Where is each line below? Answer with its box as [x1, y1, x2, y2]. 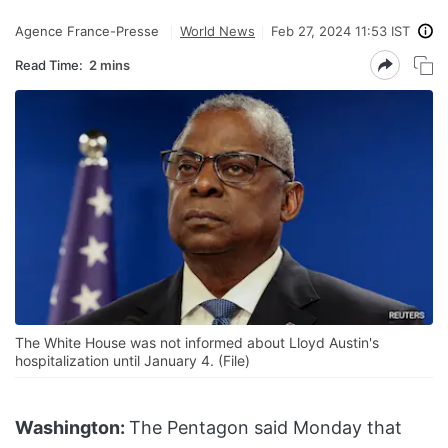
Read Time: [15, 56, 83, 73]
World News [180, 23, 255, 39]
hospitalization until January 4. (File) [15, 352, 250, 370]
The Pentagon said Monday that [129, 417, 402, 439]
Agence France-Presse [15, 23, 159, 39]
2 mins [89, 56, 130, 73]
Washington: [15, 417, 125, 439]
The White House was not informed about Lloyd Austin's [15, 334, 379, 352]
